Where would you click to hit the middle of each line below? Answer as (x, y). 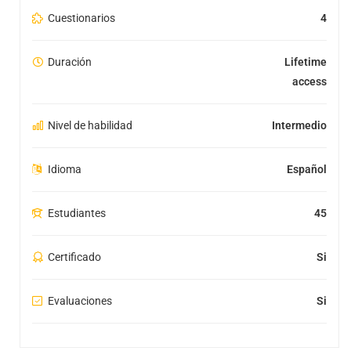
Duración (70, 62)
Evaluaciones (80, 300)
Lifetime (306, 62)
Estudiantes (77, 213)
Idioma (65, 169)
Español (307, 169)
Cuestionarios (81, 18)
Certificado (74, 257)
